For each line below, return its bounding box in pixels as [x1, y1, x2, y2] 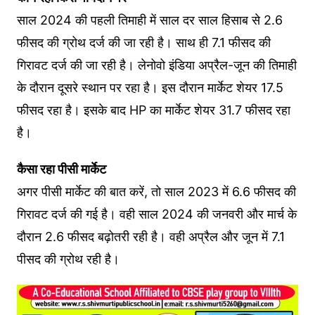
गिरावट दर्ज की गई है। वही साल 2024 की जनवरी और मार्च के [16, 207, 297, 222]
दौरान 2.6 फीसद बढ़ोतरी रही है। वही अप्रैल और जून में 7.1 [16, 229, 285, 245]
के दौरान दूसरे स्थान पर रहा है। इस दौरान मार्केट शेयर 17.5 [16, 80, 283, 96]
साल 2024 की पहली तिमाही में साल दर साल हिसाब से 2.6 [16, 13, 283, 28]
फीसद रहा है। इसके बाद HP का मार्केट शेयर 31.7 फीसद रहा [16, 103, 290, 118]
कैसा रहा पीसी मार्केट [16, 162, 106, 177]
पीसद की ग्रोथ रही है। [16, 252, 120, 267]
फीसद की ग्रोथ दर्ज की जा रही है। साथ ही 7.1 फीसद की [16, 35, 271, 51]
